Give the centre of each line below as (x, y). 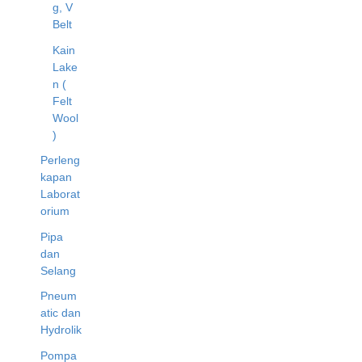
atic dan (61, 313)
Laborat (60, 194)
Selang (58, 270)
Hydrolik (61, 330)
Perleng (60, 160)
